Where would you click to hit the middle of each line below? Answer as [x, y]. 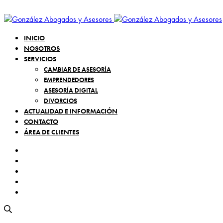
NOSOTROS [42, 48]
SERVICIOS [40, 59]
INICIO [34, 38]
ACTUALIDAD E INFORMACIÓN [71, 111]
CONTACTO [41, 121]
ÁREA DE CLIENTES [52, 132]
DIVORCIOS [60, 101]
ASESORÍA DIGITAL [71, 90]
